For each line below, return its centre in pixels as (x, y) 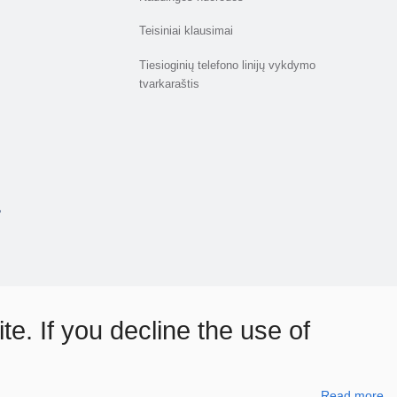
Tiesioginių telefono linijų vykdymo (228, 66)
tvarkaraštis (170, 85)
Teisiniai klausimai (187, 31)
